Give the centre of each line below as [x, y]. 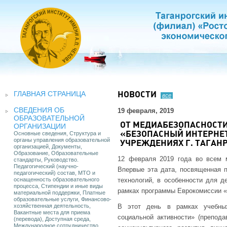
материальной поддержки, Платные [60, 193]
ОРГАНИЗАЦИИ [40, 126]
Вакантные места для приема [52, 212]
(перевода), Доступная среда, [52, 219]
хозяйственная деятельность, [52, 206]
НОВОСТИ [137, 95]
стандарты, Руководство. [46, 160]
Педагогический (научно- [46, 166]
